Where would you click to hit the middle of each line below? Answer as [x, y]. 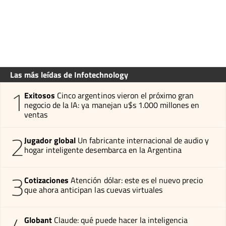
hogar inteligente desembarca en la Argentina [103, 150]
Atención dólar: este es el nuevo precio [137, 180]
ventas [36, 114]
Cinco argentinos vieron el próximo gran [126, 95]
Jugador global [50, 140]
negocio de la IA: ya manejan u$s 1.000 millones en [112, 105]
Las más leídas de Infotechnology [69, 74]
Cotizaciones [47, 180]
